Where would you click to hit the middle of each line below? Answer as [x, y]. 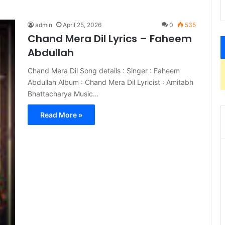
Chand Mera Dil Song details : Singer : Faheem [104, 71]
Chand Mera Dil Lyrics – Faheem [110, 39]
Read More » [61, 115]
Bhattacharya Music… [63, 94]
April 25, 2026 [82, 25]
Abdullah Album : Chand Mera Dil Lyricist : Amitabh [110, 82]
